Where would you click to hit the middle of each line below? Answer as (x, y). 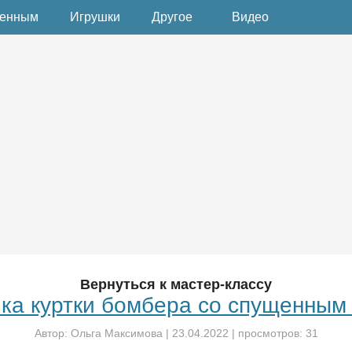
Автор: (52, 333)
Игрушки (95, 17)
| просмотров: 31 (273, 333)
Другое (172, 17)
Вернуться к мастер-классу (176, 284)
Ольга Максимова (116, 333)
